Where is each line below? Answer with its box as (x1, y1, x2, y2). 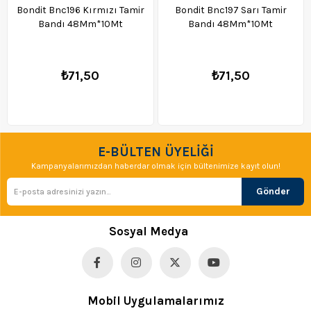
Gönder (255, 185, 290, 198)
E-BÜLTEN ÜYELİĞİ (97, 144, 214, 160)
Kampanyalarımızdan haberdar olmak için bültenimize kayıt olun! (31, 161, 280, 171)
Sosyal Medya (109, 224, 188, 239)
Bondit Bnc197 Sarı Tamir (174, 4, 287, 17)
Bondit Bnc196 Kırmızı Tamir (16, 4, 144, 17)
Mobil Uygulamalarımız (87, 294, 224, 308)
